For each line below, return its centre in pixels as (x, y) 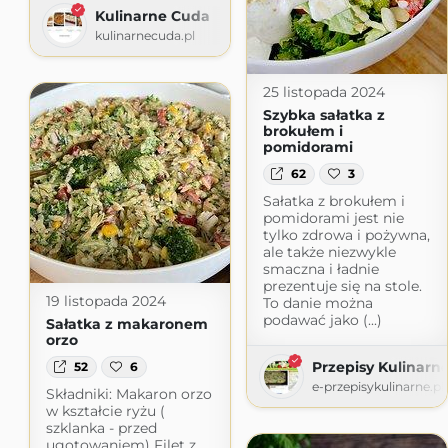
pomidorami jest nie (333, 218)
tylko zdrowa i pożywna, (346, 235)
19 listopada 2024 (105, 300)
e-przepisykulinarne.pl (377, 387)
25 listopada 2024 (323, 91)
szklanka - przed (101, 427)
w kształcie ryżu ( (105, 410)
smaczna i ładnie (320, 269)
